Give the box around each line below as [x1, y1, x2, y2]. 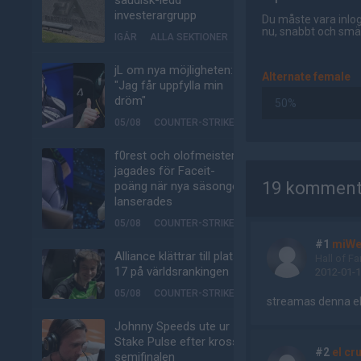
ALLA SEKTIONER [150, 31, 228, 43]
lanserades [114, 194, 172, 209]
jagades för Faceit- [114, 164, 215, 178]
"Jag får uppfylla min [114, 78, 223, 93]
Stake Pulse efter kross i [114, 334, 244, 349]
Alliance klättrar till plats [114, 249, 239, 263]
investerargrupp [114, 8, 197, 23]
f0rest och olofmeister [114, 148, 235, 163]
